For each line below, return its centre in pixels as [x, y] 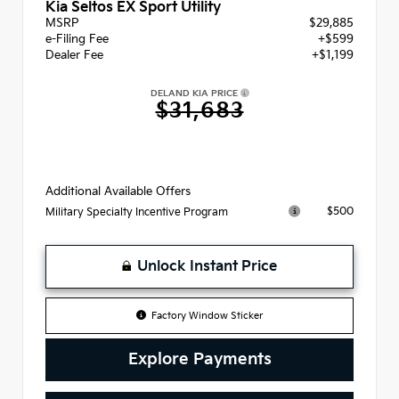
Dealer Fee [74, 56]
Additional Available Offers [118, 191]
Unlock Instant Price [207, 266]
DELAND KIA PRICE [195, 94]
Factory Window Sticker [208, 315]
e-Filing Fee [77, 40]
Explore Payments [199, 359]
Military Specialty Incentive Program [137, 212]
